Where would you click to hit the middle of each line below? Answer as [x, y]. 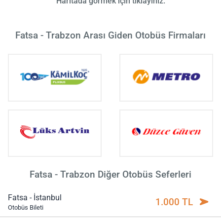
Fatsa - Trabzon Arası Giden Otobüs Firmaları [110, 36]
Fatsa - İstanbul [35, 197]
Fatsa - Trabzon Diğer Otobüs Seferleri [110, 174]
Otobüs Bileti [26, 207]
